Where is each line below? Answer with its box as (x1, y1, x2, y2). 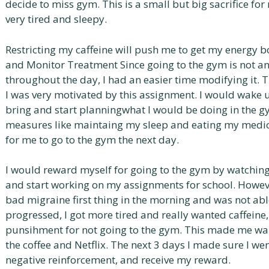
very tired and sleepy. (5, 12, 107, 26)
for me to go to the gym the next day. (5, 132, 179, 147)
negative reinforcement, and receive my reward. (5, 253, 231, 267)
